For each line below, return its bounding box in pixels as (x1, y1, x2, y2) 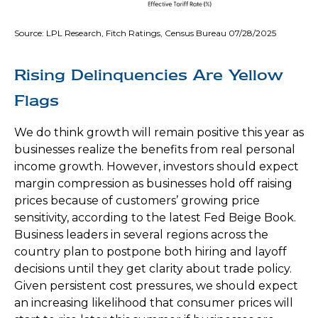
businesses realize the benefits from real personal (14, 143, 295, 157)
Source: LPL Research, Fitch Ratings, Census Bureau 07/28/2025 (14, 28, 276, 39)
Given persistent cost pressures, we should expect (14, 279, 298, 293)
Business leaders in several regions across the (14, 228, 268, 242)
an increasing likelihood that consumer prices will (14, 296, 293, 310)
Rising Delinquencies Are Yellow (14, 65, 283, 85)
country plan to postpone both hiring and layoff (14, 245, 287, 259)
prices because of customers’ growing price (14, 194, 260, 208)
